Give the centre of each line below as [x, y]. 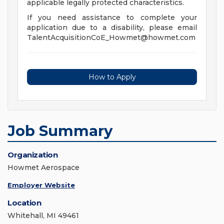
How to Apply [112, 77]
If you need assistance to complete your [112, 18]
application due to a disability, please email [112, 28]
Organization [32, 155]
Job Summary [60, 131]
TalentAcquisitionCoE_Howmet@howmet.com [111, 38]
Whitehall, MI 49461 [43, 216]
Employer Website [41, 185]
